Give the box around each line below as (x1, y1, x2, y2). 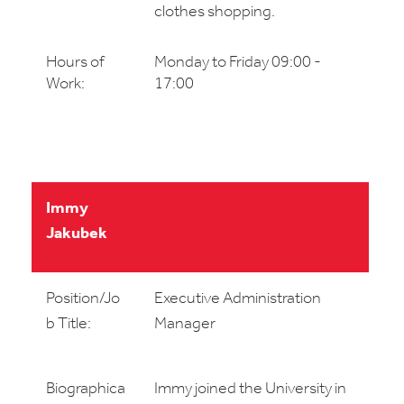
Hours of (46, 54, 105, 71)
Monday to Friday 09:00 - (154, 54, 321, 71)
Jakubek (46, 225, 107, 243)
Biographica (46, 381, 125, 398)
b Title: (46, 316, 91, 333)
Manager (154, 316, 216, 333)
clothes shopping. (154, 4, 275, 21)
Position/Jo (46, 290, 120, 308)
